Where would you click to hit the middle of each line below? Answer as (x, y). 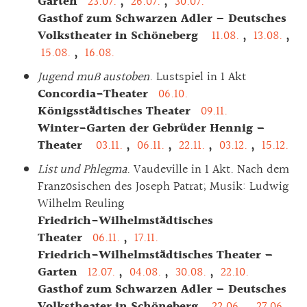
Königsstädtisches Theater (118, 111)
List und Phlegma (82, 169)
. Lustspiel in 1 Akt (198, 77)
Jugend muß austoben (94, 77)
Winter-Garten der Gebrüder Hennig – (151, 128)
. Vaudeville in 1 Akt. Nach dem (208, 169)
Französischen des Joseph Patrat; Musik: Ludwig (163, 186)
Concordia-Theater (96, 94)
